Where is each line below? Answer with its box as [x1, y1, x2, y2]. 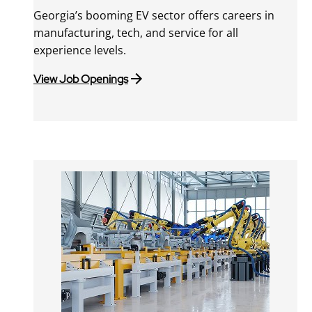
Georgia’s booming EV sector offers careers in [33, 8, 275, 24]
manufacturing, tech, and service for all [33, 25, 239, 41]
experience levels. [33, 42, 127, 58]
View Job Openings [33, 71, 129, 86]
